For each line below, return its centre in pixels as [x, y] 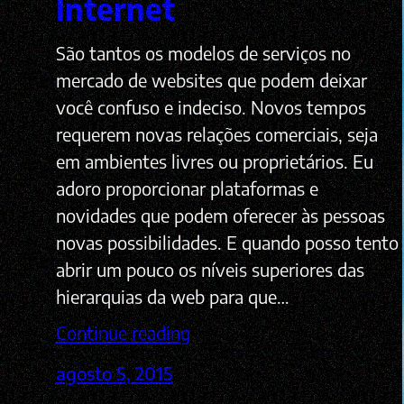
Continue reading [123, 333]
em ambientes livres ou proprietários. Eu [214, 161]
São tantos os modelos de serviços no [203, 53]
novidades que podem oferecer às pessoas [220, 216]
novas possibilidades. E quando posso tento [227, 243]
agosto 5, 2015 [114, 373]
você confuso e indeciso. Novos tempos [211, 107]
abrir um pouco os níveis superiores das [210, 270]
